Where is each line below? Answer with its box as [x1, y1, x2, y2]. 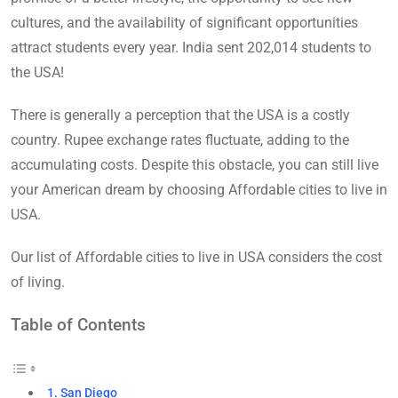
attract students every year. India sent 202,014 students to [11, 38, 371, 56]
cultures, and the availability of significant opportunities [11, 13, 358, 31]
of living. [11, 273, 65, 291]
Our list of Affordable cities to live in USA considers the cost [11, 248, 382, 266]
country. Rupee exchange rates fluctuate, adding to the [11, 131, 349, 148]
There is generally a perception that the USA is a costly [11, 106, 350, 123]
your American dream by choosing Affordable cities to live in [11, 180, 387, 198]
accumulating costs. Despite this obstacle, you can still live [11, 155, 378, 173]
